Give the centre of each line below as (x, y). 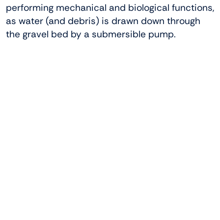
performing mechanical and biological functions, (110, 7)
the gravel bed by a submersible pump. (91, 34)
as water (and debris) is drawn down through (103, 21)
